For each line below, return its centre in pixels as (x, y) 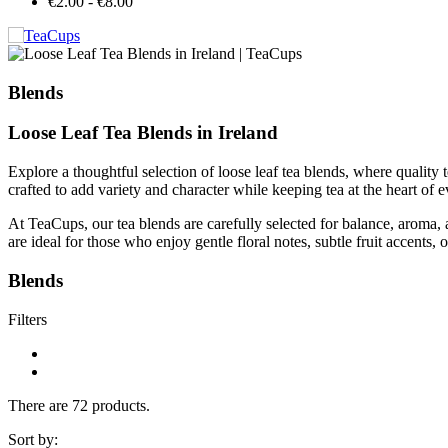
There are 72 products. (79, 405)
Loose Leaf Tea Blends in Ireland (143, 133)
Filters (27, 319)
